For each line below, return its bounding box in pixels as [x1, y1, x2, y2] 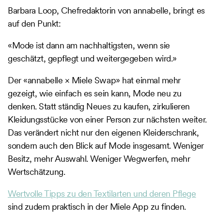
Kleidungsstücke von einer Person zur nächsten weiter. [8, 113, 207, 125]
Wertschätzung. [8, 166, 65, 177]
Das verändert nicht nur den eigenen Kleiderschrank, [8, 126, 199, 138]
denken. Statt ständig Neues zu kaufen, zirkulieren [8, 100, 190, 112]
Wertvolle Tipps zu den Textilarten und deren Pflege [8, 187, 196, 199]
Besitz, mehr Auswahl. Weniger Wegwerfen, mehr [8, 153, 190, 164]
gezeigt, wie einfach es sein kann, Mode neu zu [8, 87, 182, 99]
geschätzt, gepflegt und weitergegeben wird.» [8, 52, 177, 64]
